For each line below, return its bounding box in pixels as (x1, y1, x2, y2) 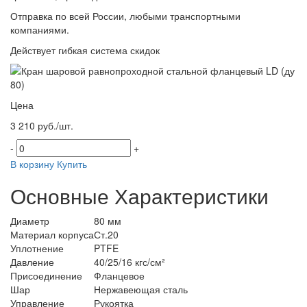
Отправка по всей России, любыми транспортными (10, 8, 241, 23)
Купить (57, 156, 87, 171)
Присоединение (10, 268, 82, 282)
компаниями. (10, 22, 69, 36)
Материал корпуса (10, 227, 94, 241)
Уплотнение (10, 241, 64, 255)
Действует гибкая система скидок (10, 42, 160, 57)
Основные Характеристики (10, 180, 269, 210)
